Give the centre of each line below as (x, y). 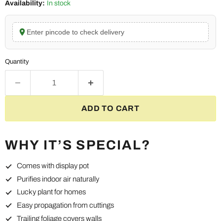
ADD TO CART (110, 109)
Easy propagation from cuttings (65, 205)
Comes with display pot (53, 166)
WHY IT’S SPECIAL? (78, 145)
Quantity (17, 62)
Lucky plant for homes (51, 192)
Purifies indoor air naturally (58, 179)
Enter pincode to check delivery (75, 32)
